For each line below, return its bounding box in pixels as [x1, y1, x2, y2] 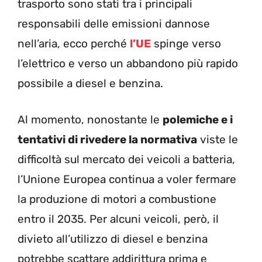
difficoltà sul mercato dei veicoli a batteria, [18, 153, 235, 167]
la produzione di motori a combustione [18, 192, 216, 206]
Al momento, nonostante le [18, 113, 163, 127]
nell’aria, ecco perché [18, 36, 130, 50]
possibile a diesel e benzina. [18, 76, 163, 90]
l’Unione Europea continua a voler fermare [18, 173, 236, 187]
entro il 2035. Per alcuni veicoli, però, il [18, 212, 219, 226]
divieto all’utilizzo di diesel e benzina [18, 232, 208, 246]
